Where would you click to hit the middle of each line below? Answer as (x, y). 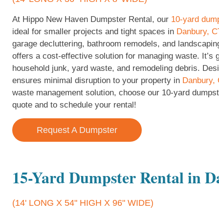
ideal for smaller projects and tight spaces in (94, 32)
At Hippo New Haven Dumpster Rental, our (92, 19)
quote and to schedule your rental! (74, 105)
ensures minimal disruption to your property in (97, 80)
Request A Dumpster (77, 130)
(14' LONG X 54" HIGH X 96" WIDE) (83, 203)
